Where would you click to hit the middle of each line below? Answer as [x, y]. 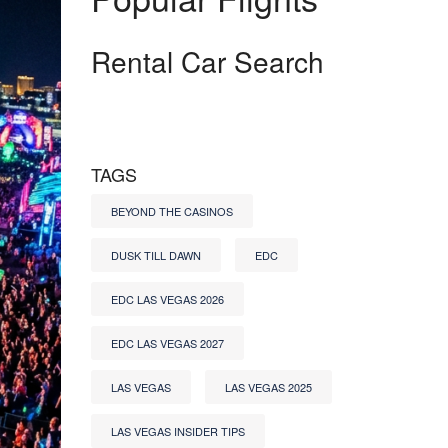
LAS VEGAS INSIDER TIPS [178, 431]
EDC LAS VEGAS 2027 [167, 343]
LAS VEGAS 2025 [268, 387]
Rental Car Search [207, 61]
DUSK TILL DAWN [156, 255]
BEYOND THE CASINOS [172, 211]
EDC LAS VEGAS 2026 [167, 299]
